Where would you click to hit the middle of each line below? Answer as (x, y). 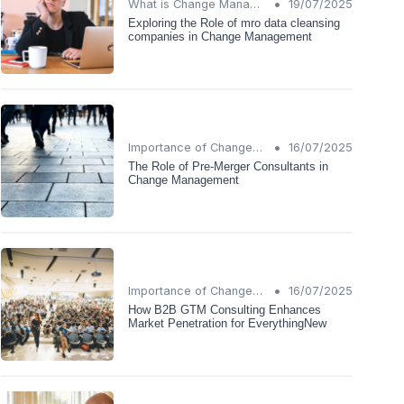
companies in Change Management (220, 36)
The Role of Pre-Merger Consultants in (228, 166)
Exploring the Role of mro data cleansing (234, 23)
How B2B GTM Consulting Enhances (225, 309)
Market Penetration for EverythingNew (227, 323)
